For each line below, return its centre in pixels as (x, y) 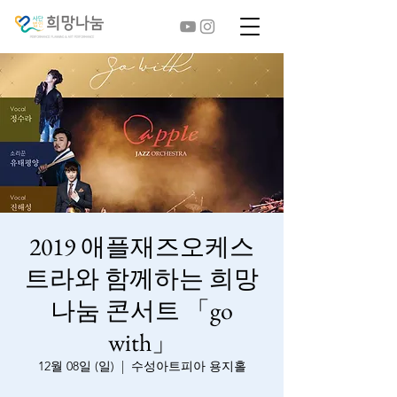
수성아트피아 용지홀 (188, 366)
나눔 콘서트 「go (142, 310)
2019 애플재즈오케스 (142, 246)
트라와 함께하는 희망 (142, 278)
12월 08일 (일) (76, 366)
